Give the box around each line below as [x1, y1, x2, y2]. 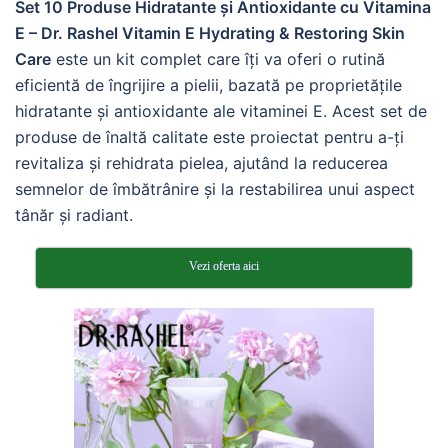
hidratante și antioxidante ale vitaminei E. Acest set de [15, 101, 427, 121]
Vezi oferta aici [189, 259, 259, 273]
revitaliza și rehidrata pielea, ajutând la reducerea [15, 153, 388, 173]
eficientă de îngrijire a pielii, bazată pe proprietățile [15, 75, 402, 95]
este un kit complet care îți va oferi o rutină [51, 49, 385, 69]
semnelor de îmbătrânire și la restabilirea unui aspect [15, 179, 415, 199]
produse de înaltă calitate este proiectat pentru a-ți [15, 127, 404, 147]
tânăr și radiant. [15, 205, 133, 225]
